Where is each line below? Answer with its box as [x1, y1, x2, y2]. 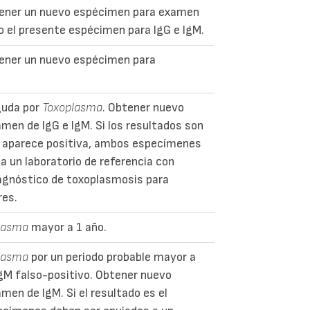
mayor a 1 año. [28, 219, 107, 235]
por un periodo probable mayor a [28, 249, 197, 264]
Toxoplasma [42, 100, 103, 115]
